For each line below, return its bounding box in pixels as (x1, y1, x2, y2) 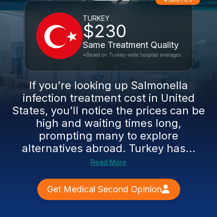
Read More (91, 158, 126, 166)
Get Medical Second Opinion (46, 184, 162, 194)
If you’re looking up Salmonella (29, 79, 188, 92)
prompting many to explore (39, 129, 178, 142)
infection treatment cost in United (22, 92, 195, 104)
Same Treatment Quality (83, 40, 179, 50)
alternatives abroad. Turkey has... (21, 142, 196, 155)
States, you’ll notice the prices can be (12, 104, 205, 117)
